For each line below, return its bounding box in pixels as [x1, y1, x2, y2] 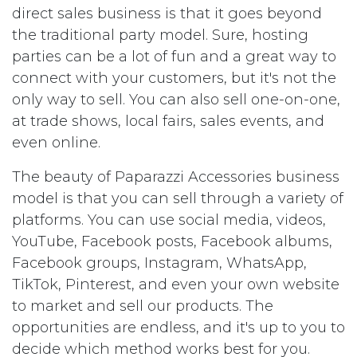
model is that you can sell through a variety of [12, 190, 343, 207]
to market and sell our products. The [12, 297, 273, 315]
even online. [12, 134, 100, 151]
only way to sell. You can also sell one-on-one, [12, 91, 340, 108]
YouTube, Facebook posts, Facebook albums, [12, 233, 332, 250]
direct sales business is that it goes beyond [12, 5, 322, 22]
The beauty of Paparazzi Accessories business [12, 168, 339, 186]
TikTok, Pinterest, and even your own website [12, 276, 339, 293]
